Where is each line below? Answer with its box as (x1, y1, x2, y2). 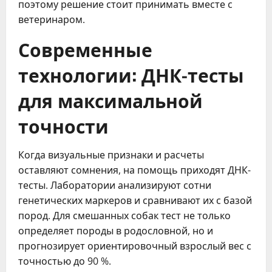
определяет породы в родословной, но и (18, 224, 213, 237)
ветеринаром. (18, 13, 85, 26)
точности (18, 112, 109, 139)
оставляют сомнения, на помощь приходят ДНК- (18, 163, 251, 177)
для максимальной (18, 86, 203, 114)
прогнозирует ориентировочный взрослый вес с (18, 239, 251, 253)
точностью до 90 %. (18, 254, 111, 268)
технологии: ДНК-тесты (18, 61, 244, 88)
